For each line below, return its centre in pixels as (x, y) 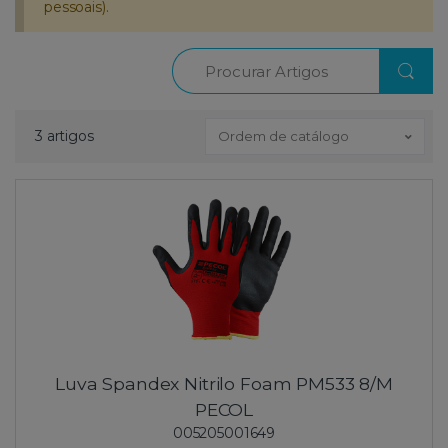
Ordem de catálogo (283, 136)
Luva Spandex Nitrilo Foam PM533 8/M (224, 384)
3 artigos (64, 136)
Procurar (200, 57)
